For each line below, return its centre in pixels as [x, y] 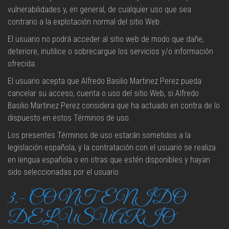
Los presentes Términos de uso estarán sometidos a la [99, 135]
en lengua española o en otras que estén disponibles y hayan [109, 160]
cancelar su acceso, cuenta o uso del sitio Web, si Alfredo [103, 93]
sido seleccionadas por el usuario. [64, 172]
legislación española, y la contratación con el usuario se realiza [112, 147]
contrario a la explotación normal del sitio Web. [85, 22]
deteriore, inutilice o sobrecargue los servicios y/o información [110, 51]
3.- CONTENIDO [97, 199]
